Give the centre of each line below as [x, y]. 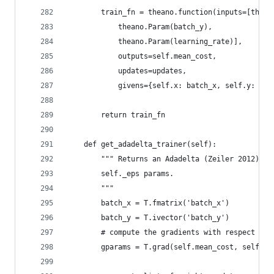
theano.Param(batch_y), [139, 27]
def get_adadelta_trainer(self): [142, 144]
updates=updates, [127, 71]
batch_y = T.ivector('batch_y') [148, 218]
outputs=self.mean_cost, [142, 56]
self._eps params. [120, 174]
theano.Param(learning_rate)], [154, 42]
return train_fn [116, 115]
